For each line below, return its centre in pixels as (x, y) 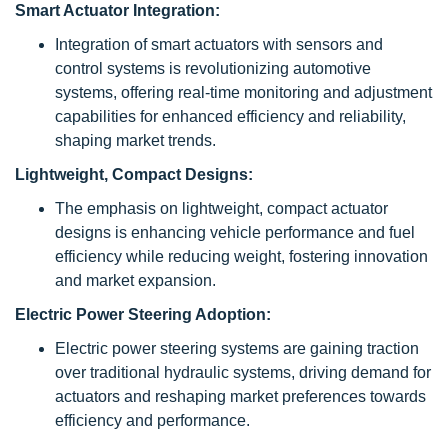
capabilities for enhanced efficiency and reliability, (230, 116)
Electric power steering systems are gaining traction (237, 348)
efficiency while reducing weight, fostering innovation (241, 256)
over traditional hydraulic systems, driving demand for (243, 372)
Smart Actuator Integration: (117, 10)
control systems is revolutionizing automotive (213, 68)
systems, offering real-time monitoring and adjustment (243, 92)
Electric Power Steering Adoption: (143, 314)
